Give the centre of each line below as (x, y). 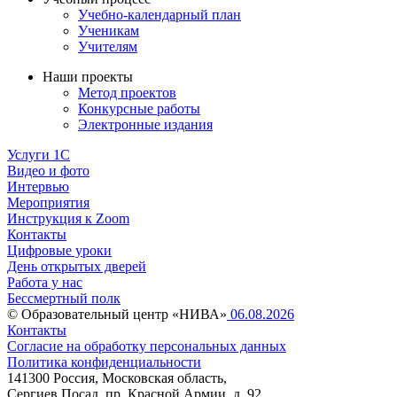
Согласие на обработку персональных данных (147, 346)
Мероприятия (48, 203)
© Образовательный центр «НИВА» (117, 315)
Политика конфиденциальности (104, 362)
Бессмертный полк (64, 299)
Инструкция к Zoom (68, 219)
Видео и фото (48, 171)
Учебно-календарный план (160, 15)
